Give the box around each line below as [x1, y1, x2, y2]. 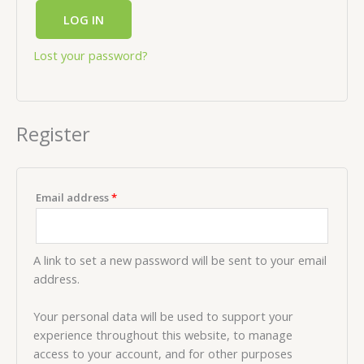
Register [16, 120, 90, 147]
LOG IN [63, 11, 104, 28]
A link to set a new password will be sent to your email [33, 251, 327, 268]
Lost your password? [33, 47, 148, 64]
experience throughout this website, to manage [33, 327, 292, 344]
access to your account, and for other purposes [33, 345, 292, 362]
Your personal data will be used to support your [33, 308, 293, 325]
